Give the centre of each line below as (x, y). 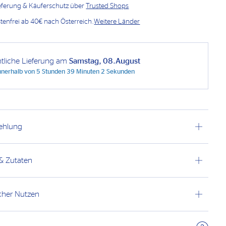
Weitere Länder (117, 22)
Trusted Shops (107, 6)
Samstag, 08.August (105, 61)
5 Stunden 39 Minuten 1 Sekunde (84, 72)
